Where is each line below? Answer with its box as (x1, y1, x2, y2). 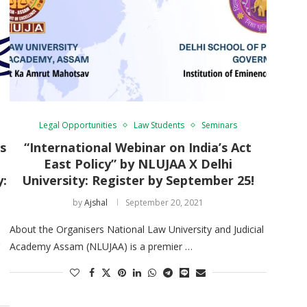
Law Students (133, 119, 184, 131)
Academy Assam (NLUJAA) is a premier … (9, 239, 193, 253)
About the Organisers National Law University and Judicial (9, 222, 264, 236)
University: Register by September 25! (21, 171, 254, 188)
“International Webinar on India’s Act (24, 138, 252, 156)
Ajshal (84, 196, 108, 208)
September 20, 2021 (125, 196, 204, 208)
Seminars (201, 119, 237, 131)
